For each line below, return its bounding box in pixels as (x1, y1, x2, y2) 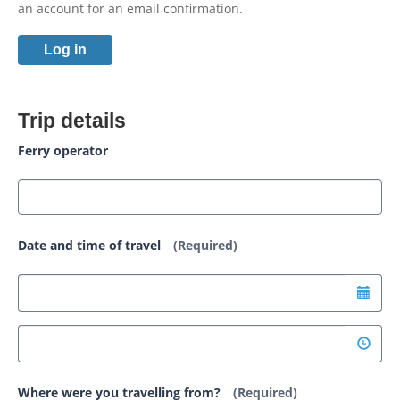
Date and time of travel (18, 237, 164, 254)
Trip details (18, 109, 126, 133)
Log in (44, 41, 87, 57)
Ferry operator (18, 142, 108, 160)
